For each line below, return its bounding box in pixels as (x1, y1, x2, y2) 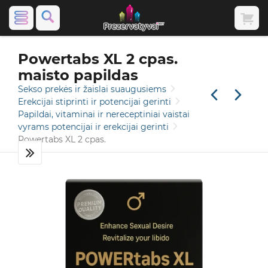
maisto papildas (18, 66, 138, 84)
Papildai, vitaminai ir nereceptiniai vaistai (18, 109, 190, 120)
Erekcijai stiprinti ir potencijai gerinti (18, 96, 173, 107)
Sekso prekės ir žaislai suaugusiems (18, 84, 169, 95)
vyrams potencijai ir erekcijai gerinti (18, 121, 171, 132)
